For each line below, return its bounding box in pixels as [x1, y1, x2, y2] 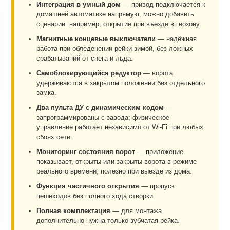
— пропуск [139, 182, 175, 190]
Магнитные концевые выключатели [36, 35, 156, 43]
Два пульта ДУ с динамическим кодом [36, 104, 164, 112]
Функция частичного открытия [36, 182, 139, 190]
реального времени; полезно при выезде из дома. [36, 167, 192, 176]
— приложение [135, 148, 183, 156]
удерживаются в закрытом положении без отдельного [36, 79, 205, 87]
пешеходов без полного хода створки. [36, 192, 155, 200]
